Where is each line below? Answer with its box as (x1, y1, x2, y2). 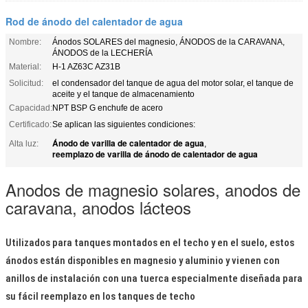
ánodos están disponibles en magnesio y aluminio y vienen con (5, 254, 280, 267)
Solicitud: (9, 78, 43, 88)
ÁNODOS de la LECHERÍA (52, 47, 153, 58)
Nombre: (9, 36, 41, 47)
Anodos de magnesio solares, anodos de (5, 177, 300, 201)
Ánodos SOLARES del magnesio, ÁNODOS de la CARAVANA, (52, 36, 285, 47)
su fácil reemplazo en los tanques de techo (5, 289, 195, 302)
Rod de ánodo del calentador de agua (5, 14, 183, 28)
